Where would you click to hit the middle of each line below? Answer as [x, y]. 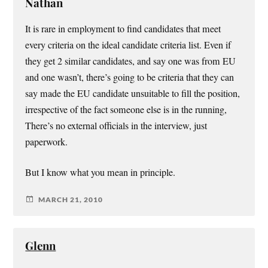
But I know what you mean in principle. [100, 173]
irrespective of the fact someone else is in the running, [126, 110]
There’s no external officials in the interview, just [116, 126]
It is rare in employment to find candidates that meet [123, 29]
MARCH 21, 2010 [71, 199]
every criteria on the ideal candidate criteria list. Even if [128, 45]
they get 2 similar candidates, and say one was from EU [131, 61]
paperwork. [47, 142]
